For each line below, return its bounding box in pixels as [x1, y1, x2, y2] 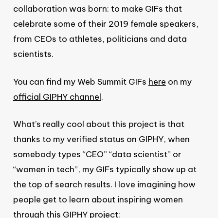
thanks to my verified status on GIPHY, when [13, 134, 190, 145]
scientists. [13, 49, 54, 60]
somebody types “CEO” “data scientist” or [13, 149, 182, 160]
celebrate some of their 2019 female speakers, [13, 18, 199, 30]
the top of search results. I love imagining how [13, 179, 196, 190]
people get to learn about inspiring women [13, 194, 183, 205]
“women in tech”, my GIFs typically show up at [13, 164, 197, 175]
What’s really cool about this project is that [13, 119, 184, 130]
